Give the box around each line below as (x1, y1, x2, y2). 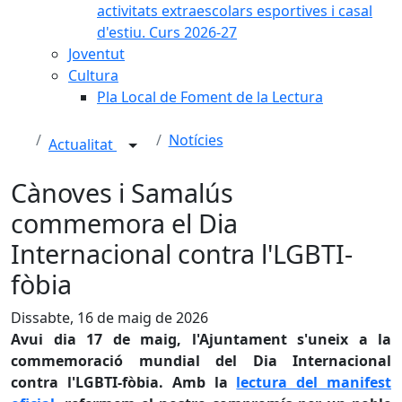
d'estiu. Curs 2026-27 (97, 22, 237, 42)
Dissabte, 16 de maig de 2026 (11, 308, 208, 328)
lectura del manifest (236, 372, 392, 392)
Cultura (68, 66, 118, 85)
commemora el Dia (11, 205, 238, 240)
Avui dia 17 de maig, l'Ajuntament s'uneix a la (11, 329, 391, 349)
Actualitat (48, 135, 117, 155)
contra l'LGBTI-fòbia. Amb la (11, 372, 237, 392)
